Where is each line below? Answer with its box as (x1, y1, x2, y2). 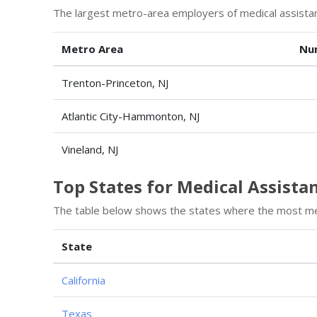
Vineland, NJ (62, 142, 118, 156)
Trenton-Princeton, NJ (62, 75, 168, 90)
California (62, 272, 105, 287)
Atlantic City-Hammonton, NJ (62, 108, 200, 123)
